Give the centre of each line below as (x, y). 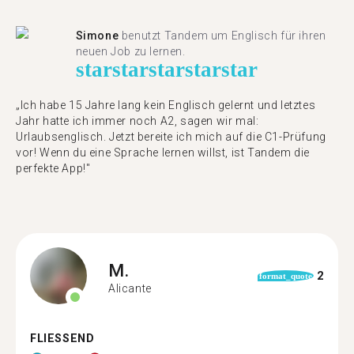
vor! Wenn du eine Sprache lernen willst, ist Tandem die (163, 153)
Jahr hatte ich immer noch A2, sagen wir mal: (137, 121)
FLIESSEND (58, 339)
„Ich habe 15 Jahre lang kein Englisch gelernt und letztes (166, 105)
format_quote (285, 276)
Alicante (130, 288)
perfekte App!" (53, 168)
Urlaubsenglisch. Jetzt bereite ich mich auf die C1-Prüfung (171, 137)
